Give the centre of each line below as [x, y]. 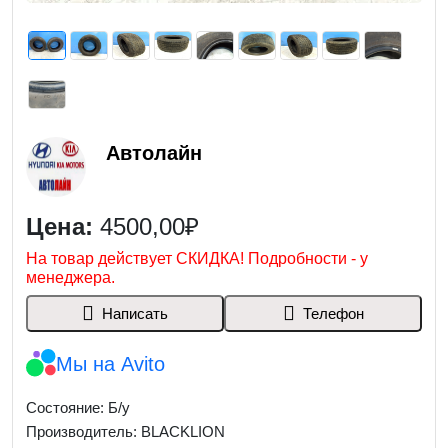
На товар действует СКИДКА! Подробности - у [196, 258]
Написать [134, 313]
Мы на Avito [110, 364]
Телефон [333, 313]
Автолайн [153, 153]
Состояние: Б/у [77, 407]
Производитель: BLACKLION [125, 431]
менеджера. [70, 277]
